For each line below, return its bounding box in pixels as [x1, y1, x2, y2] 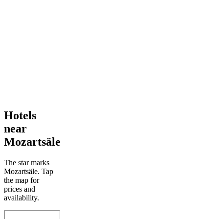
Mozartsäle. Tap [4, 167, 53, 175]
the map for [4, 175, 39, 184]
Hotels [4, 109, 36, 122]
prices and [4, 184, 35, 193]
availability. [4, 193, 39, 202]
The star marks [4, 158, 49, 167]
